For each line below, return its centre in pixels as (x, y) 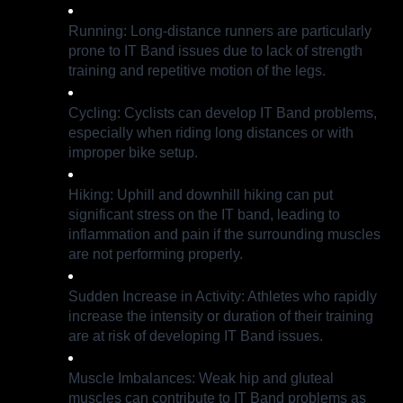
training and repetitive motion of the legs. (197, 71)
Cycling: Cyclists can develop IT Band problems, (223, 113)
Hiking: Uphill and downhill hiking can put (201, 195)
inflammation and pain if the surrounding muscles (224, 235)
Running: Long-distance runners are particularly (220, 31)
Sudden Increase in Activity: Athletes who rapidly (223, 297)
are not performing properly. (156, 255)
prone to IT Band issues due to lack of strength (215, 51)
